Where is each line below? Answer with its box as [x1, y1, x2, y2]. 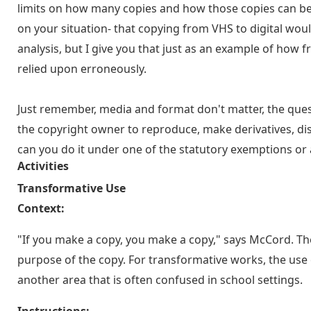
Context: [17, 201, 65, 216]
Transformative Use [17, 180, 126, 196]
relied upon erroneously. [17, 61, 146, 76]
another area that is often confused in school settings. [17, 272, 303, 287]
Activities [17, 158, 69, 174]
